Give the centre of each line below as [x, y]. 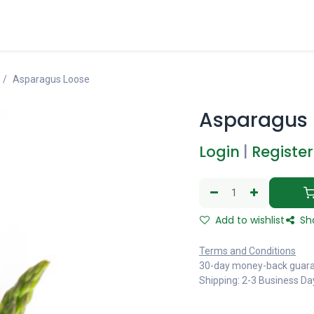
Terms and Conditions [247, 251]
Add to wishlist [248, 220]
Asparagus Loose [51, 79]
